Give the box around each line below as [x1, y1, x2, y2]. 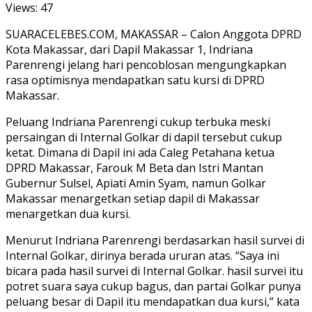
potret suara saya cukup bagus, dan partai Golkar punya [6, 278, 301, 294]
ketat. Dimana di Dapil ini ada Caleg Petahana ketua [6, 144, 274, 160]
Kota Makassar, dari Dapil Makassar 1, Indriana [6, 41, 253, 57]
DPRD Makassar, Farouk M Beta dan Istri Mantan [6, 159, 263, 175]
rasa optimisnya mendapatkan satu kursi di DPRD [6, 72, 265, 88]
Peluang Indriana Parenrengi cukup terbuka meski [6, 114, 270, 130]
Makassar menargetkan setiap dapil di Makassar [6, 190, 260, 206]
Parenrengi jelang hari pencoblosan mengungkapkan [6, 56, 286, 72]
